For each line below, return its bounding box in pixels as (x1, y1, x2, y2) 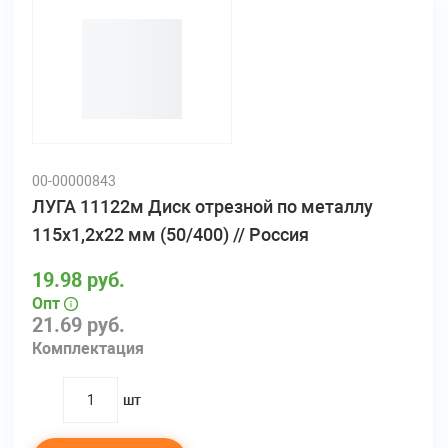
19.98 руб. (32, 267, 125, 292)
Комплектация (32, 338, 144, 358)
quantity (62, 401, 120, 421)
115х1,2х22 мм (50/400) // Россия (32, 223, 309, 245)
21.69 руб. (32, 312, 125, 337)
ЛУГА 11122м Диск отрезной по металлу (32, 195, 373, 217)
